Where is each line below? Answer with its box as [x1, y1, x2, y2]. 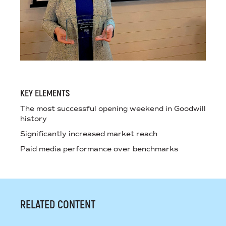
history [20, 115, 47, 124]
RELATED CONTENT [20, 198, 95, 212]
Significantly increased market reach [20, 130, 157, 139]
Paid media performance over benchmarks [20, 145, 178, 154]
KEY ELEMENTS [20, 88, 70, 100]
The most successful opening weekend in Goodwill [20, 104, 206, 114]
